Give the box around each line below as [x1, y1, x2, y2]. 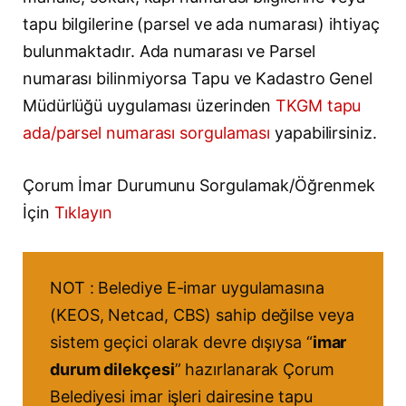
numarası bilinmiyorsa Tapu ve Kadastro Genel [23, 69, 373, 89]
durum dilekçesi [50, 359, 175, 379]
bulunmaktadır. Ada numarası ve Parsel [23, 42, 315, 62]
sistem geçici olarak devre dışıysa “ [50, 332, 313, 352]
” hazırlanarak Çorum [174, 359, 334, 379]
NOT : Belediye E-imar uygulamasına [50, 277, 324, 297]
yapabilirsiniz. [270, 123, 377, 143]
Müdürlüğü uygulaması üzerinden [23, 96, 276, 116]
